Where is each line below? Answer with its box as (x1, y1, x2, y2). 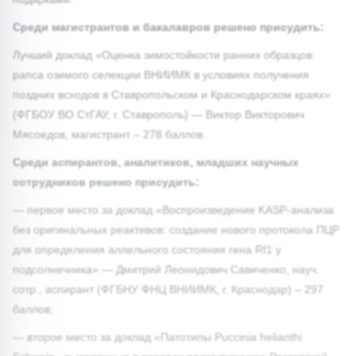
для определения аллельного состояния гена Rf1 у (13, 242, 281, 256)
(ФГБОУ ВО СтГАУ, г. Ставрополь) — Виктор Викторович (13, 107, 304, 121)
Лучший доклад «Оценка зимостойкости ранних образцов (13, 48, 312, 61)
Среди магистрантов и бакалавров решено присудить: (13, 20, 324, 33)
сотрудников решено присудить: (13, 175, 199, 188)
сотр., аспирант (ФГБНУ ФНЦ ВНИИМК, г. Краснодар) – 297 (13, 282, 323, 296)
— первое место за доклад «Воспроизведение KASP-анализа (13, 203, 334, 216)
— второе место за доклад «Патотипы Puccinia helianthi (13, 330, 302, 343)
